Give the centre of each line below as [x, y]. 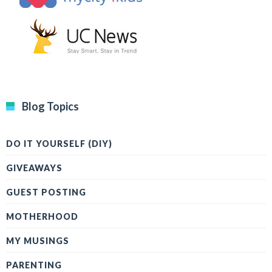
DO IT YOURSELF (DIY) [59, 144]
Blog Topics [50, 107]
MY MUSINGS [38, 241]
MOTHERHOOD [42, 217]
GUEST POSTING [46, 192]
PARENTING [34, 265]
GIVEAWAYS [34, 168]
